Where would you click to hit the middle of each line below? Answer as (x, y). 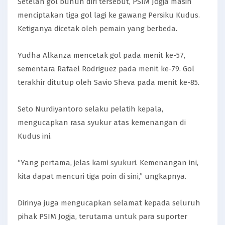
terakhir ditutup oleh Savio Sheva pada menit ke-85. (108, 82)
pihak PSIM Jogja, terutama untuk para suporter (102, 216)
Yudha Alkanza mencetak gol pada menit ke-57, (101, 55)
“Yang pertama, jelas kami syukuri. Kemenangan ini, (108, 162)
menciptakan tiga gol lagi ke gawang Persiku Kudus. (109, 15)
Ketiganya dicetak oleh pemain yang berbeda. (97, 28)
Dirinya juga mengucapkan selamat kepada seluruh (109, 203)
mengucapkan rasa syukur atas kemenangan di (102, 122)
